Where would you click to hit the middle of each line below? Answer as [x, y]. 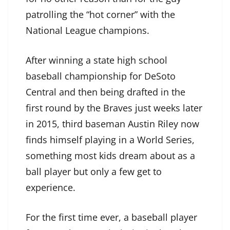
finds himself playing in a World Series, [110, 140]
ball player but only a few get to [94, 172]
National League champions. [88, 31]
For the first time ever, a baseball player [111, 217]
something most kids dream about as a [110, 156]
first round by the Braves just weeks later [114, 108]
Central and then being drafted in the [106, 92]
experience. [51, 188]
